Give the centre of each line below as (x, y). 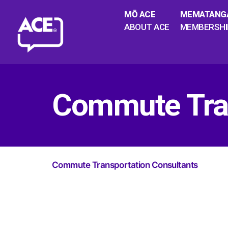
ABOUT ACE (147, 27)
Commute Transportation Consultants (125, 165)
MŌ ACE (140, 14)
